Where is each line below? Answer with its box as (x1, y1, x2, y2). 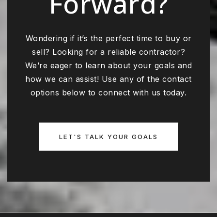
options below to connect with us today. (30, 87, 187, 97)
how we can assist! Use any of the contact (25, 74, 192, 84)
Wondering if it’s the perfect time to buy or (25, 33, 192, 43)
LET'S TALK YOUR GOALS (59, 132, 158, 140)
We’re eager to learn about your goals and (25, 60, 192, 70)
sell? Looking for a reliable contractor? (32, 46, 185, 57)
